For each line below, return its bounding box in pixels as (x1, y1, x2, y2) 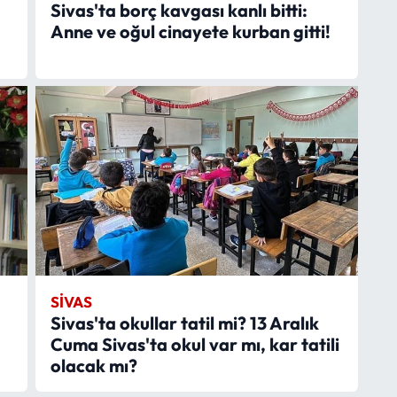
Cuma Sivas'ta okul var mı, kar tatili (50, 332, 339, 355)
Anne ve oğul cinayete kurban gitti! (50, 19, 331, 43)
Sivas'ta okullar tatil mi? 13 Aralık (50, 311, 319, 334)
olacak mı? (50, 354, 137, 377)
